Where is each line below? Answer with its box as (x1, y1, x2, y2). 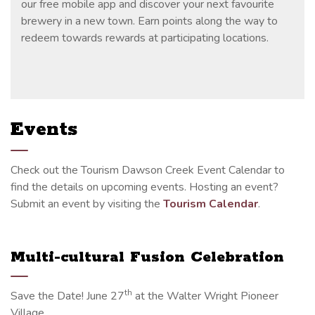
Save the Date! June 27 (11, 288, 124, 304)
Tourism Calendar (163, 195, 258, 212)
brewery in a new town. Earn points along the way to (21, 13, 278, 29)
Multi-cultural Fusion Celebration (11, 247, 284, 267)
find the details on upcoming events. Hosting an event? (11, 179, 278, 195)
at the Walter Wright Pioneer (132, 288, 278, 304)
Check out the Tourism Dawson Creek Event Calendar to (11, 162, 285, 178)
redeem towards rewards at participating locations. (21, 30, 269, 46)
